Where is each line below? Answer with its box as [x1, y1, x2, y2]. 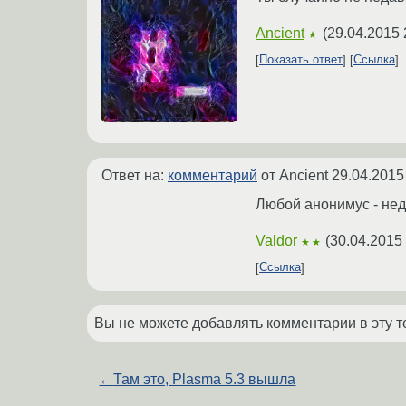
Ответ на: [101, 167, 168, 183]
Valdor [256, 232, 297, 248]
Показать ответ [259, 53, 343, 67]
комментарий [168, 167, 257, 183]
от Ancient [257, 167, 332, 183]
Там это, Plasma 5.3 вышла [113, 371, 296, 387]
